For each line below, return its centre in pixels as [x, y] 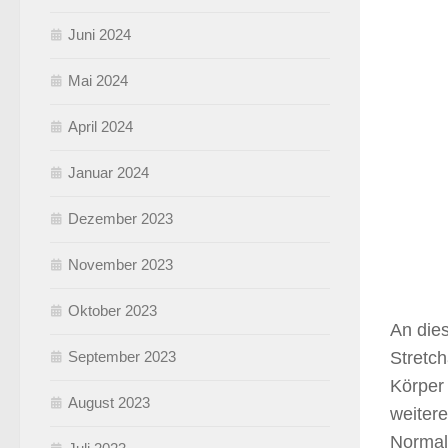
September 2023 [122, 356]
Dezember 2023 [120, 218]
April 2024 [100, 126]
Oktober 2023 [112, 310]
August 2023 [109, 402]
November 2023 [120, 264]
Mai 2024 [98, 80]
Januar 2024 [108, 172]
